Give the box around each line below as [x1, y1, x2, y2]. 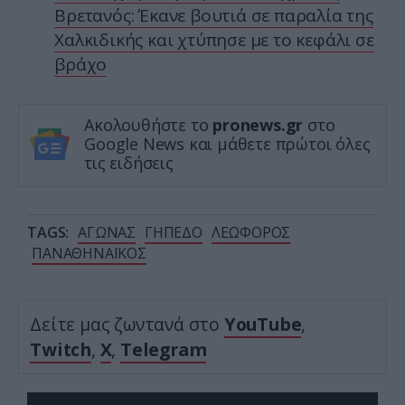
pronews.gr [212, 114, 304, 137]
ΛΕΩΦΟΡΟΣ [211, 222, 291, 243]
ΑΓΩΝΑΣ [78, 222, 136, 243]
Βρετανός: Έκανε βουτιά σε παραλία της [54, 4, 373, 28]
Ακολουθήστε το [84, 114, 213, 137]
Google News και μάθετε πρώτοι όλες [84, 133, 371, 155]
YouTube [223, 312, 302, 337]
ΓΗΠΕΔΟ [144, 222, 202, 243]
